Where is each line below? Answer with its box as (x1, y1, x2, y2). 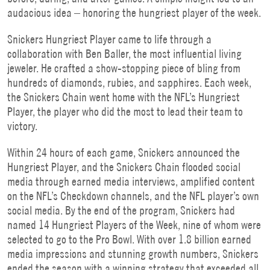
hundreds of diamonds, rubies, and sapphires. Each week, (7, 75, 251, 90)
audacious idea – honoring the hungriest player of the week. (7, 5, 261, 20)
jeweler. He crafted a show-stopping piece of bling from (7, 61, 240, 75)
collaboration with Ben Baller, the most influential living (7, 46, 242, 61)
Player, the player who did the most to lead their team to (7, 104, 243, 119)
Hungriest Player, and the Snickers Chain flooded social (7, 160, 240, 174)
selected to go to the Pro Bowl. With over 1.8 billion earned (7, 232, 251, 246)
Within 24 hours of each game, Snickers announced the (7, 145, 240, 160)
